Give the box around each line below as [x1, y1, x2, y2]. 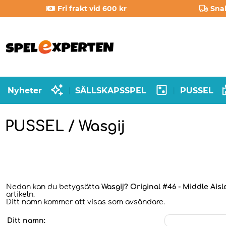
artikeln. [6, 191, 35, 198]
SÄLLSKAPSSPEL [75, 85, 147, 95]
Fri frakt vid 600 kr [58, 4, 127, 13]
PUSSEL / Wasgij [5, 118, 125, 135]
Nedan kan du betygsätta [6, 183, 101, 191]
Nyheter [8, 85, 42, 95]
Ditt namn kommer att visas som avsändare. [6, 198, 165, 206]
